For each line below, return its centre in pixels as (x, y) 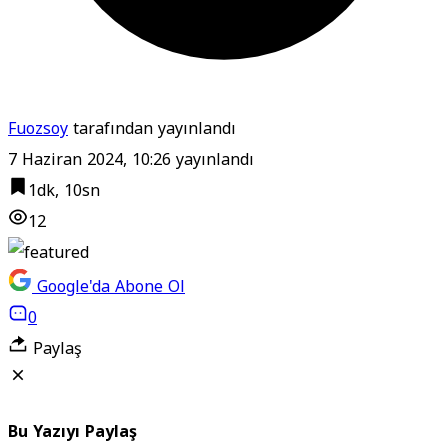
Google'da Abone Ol (111, 286)
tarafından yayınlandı (152, 128)
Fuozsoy (38, 128)
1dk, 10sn (64, 190)
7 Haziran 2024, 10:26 (89, 159)
